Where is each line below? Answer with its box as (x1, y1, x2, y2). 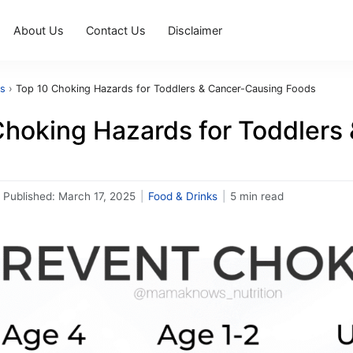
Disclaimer (168, 23, 223, 37)
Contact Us (86, 23, 147, 37)
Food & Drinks (148, 190, 217, 203)
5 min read (230, 190, 284, 203)
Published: (3, 190, 58, 203)
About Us (13, 23, 65, 37)
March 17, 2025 (58, 190, 136, 203)
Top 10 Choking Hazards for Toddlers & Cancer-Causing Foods (16, 83, 316, 95)
